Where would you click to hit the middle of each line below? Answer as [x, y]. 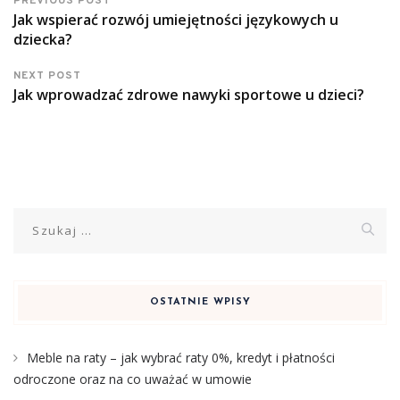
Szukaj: [35, 217]
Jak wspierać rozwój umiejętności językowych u [176, 19]
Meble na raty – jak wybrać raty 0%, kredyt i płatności [181, 357]
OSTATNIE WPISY [200, 302]
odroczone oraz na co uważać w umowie [133, 379]
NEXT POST [47, 75]
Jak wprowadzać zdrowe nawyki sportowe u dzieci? [189, 94]
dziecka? [43, 39]
